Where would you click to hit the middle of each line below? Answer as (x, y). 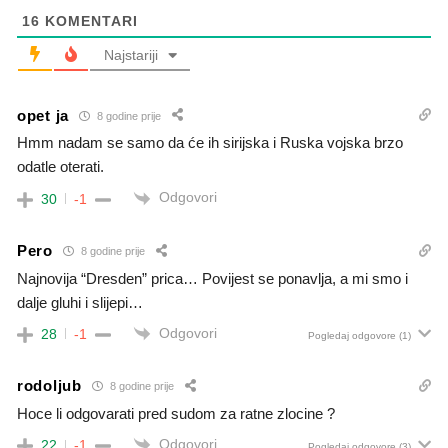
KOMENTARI (89, 21)
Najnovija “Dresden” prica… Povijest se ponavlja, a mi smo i (212, 278)
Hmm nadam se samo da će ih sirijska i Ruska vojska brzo (210, 143)
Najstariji (130, 55)
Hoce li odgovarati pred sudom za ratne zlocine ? (176, 413)
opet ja (43, 115)
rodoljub (49, 386)
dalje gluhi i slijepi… (80, 302)
